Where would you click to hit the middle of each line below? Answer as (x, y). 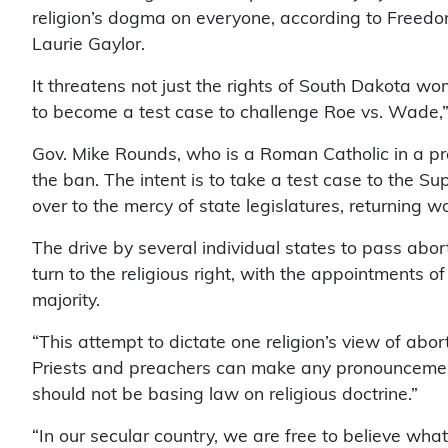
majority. (66, 300)
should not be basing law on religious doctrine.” (225, 394)
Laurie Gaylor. (88, 44)
